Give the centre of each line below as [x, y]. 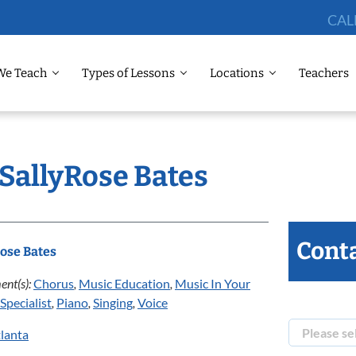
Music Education [124, 283]
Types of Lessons [128, 73]
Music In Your [213, 283]
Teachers [324, 73]
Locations [237, 73]
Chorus [54, 283]
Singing [113, 302]
